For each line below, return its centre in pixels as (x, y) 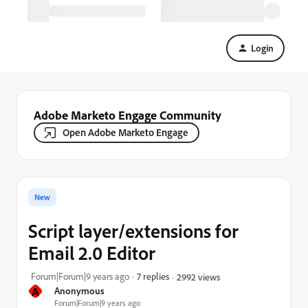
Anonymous (79, 290)
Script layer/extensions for (133, 231)
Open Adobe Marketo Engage (125, 132)
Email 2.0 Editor (92, 253)
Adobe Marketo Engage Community (128, 115)
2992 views (198, 276)
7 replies (153, 276)
